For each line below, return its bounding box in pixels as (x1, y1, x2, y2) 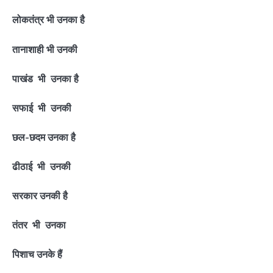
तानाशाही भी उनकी (12, 43, 77, 55)
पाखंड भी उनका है (12, 72, 79, 85)
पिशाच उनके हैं (12, 248, 62, 261)
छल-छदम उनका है (12, 130, 76, 143)
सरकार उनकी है (12, 190, 68, 202)
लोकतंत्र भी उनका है (12, 13, 85, 26)
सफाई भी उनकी (12, 101, 71, 114)
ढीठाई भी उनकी (12, 160, 71, 173)
